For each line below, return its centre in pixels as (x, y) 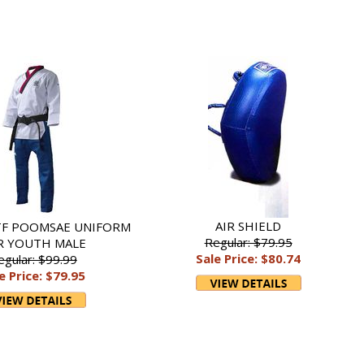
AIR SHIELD (249, 226)
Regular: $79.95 (248, 242)
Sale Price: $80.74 (249, 258)
